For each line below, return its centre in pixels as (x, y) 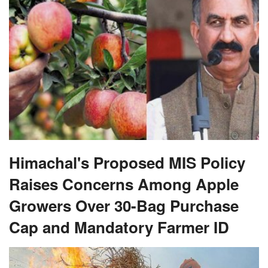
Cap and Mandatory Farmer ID (119, 227)
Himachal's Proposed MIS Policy (127, 162)
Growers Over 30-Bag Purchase (124, 205)
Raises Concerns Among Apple (124, 184)
